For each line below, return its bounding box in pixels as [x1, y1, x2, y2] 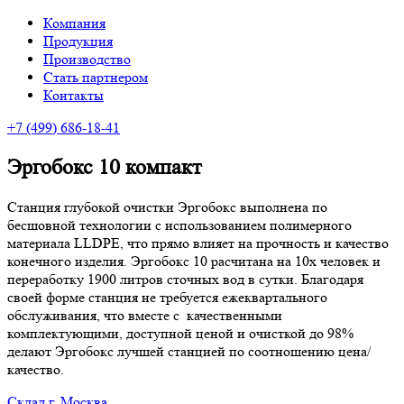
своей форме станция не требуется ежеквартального [7, 288, 327, 306]
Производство [43, 50, 131, 68]
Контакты [43, 87, 104, 104]
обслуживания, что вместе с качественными [7, 306, 282, 324]
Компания [43, 14, 106, 32]
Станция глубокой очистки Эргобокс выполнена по [7, 197, 327, 216]
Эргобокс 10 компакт [7, 154, 201, 179]
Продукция [43, 32, 113, 50]
